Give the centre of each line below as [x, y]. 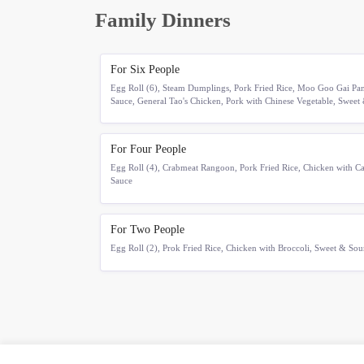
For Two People [147, 230]
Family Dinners [163, 19]
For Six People [145, 69]
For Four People [148, 149]
